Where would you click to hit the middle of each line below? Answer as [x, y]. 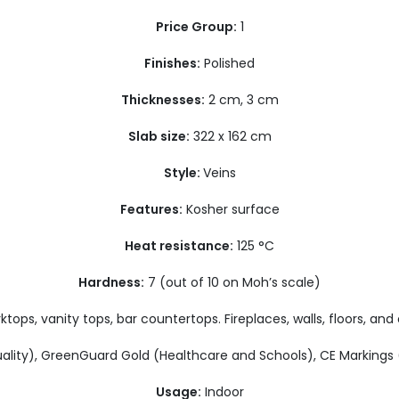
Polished [228, 63]
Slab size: [159, 136]
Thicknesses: [163, 100]
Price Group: [196, 27]
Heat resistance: [179, 246]
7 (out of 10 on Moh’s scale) [232, 282]
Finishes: [172, 63]
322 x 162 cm [230, 136]
